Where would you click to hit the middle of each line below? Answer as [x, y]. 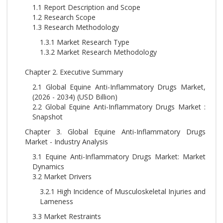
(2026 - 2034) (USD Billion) [75, 97]
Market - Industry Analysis [66, 142]
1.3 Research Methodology [76, 27]
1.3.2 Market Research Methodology [98, 52]
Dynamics [48, 167]
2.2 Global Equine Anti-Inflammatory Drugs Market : [119, 107]
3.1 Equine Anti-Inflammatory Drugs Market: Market [119, 157]
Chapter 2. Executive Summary [74, 72]
